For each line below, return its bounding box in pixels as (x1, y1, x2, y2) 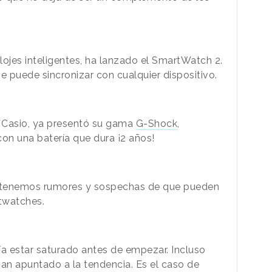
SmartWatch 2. (149, 54, 223, 66)
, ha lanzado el (80, 54, 149, 66)
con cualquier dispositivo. (93, 69, 217, 81)
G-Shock (135, 117, 177, 129)
